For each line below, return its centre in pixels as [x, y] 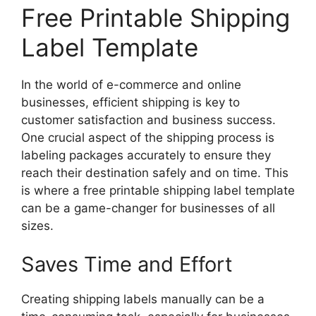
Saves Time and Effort [127, 264]
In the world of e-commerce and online [131, 84]
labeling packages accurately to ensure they [146, 155]
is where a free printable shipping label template [158, 190]
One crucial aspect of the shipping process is [148, 137]
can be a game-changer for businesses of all [148, 208]
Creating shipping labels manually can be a [143, 299]
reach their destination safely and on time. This [155, 172]
